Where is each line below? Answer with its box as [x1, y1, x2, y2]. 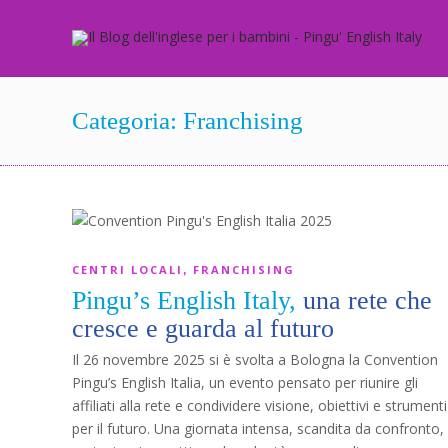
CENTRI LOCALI [72, 262, 183, 277]
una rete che [303, 286, 432, 315]
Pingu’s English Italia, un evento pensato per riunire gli [72, 373, 418, 392]
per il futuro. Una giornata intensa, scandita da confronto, [72, 419, 444, 438]
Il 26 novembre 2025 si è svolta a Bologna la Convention [72, 350, 438, 369]
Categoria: [72, 107, 183, 134]
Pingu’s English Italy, [72, 286, 303, 315]
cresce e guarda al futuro [72, 314, 334, 343]
